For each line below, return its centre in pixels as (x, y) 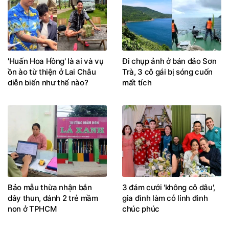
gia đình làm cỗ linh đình (165, 198)
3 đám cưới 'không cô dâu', (169, 187)
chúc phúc (141, 209)
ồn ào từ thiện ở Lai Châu (52, 72)
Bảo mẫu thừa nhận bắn (50, 187)
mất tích (137, 83)
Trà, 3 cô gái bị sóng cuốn (167, 72)
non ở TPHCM (32, 209)
